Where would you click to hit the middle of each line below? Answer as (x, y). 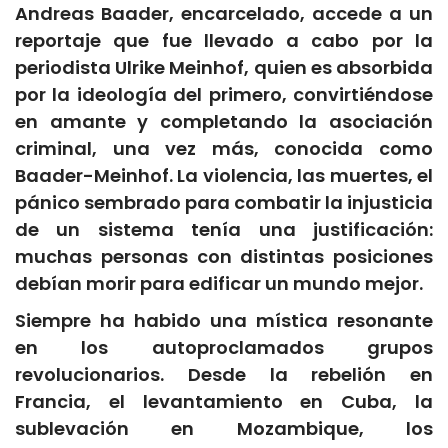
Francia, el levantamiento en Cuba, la (224, 402)
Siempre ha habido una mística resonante (224, 321)
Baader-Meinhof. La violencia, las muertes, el (224, 176)
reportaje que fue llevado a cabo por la (224, 41)
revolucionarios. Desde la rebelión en (224, 375)
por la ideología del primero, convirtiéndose (224, 95)
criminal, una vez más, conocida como (224, 149)
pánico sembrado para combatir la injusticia (224, 203)
